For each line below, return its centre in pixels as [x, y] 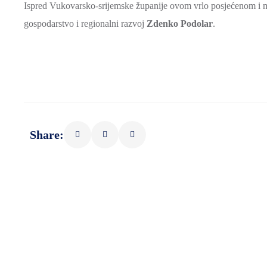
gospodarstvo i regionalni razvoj [85, 24]
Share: [47, 135]
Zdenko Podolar [180, 24]
